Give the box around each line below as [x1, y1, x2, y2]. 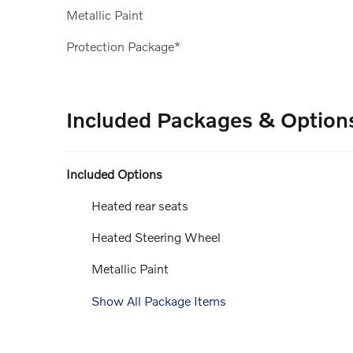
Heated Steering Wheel [91, 229, 221, 245]
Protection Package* [66, 38, 180, 54]
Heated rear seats [91, 197, 188, 213]
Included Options [66, 165, 162, 181]
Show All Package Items [91, 292, 226, 308]
